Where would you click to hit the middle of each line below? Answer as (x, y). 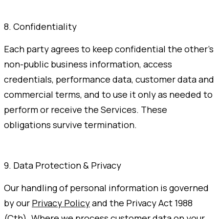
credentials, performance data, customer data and (109, 79)
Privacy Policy (61, 203)
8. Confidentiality (40, 26)
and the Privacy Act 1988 (141, 203)
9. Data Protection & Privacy (63, 165)
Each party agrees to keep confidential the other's (109, 49)
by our (17, 203)
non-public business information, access (88, 64)
